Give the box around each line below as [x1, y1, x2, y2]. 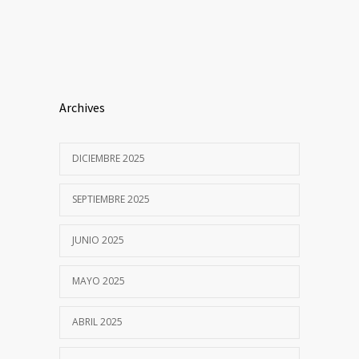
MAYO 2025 [72, 273, 125, 288]
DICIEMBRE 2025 [72, 151, 145, 165]
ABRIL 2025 [72, 314, 123, 329]
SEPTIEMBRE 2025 [72, 192, 150, 206]
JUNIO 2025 [72, 232, 124, 247]
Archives [59, 99, 105, 115]
